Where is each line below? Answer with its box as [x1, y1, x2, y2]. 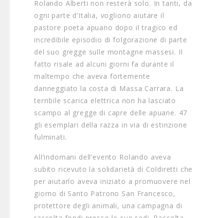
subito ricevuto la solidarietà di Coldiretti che [34, 164, 193, 174]
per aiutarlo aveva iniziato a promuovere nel [34, 177, 191, 186]
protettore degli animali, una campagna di [34, 201, 182, 210]
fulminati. [34, 132, 67, 142]
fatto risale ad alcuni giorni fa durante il [34, 59, 175, 69]
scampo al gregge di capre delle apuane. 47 [34, 108, 188, 117]
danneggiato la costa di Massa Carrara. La [34, 84, 184, 93]
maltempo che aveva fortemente [34, 72, 150, 81]
